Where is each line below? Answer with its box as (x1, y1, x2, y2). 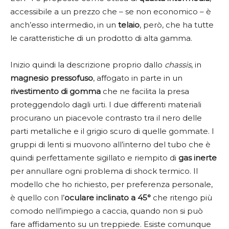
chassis (165, 59, 191, 70)
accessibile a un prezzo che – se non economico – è (10, 6, 211, 16)
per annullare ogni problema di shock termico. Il (10, 166, 198, 176)
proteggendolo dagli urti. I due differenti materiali (10, 99, 201, 109)
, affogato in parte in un (93, 73, 182, 83)
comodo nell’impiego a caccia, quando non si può (10, 205, 203, 216)
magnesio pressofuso (10, 73, 93, 83)
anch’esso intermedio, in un (10, 19, 118, 30)
